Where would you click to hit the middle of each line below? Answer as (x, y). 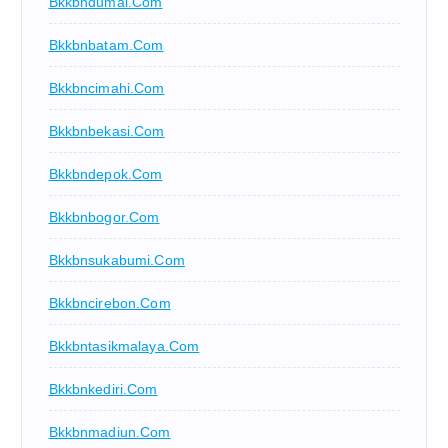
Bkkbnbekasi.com (106, 130)
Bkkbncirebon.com (109, 302)
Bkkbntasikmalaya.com (124, 345)
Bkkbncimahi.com (106, 87)
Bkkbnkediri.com (103, 388)
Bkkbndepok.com (105, 173)
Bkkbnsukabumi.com (116, 259)
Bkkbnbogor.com (104, 216)
